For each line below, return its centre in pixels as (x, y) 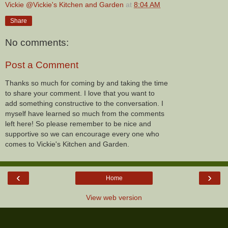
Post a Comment (42, 65)
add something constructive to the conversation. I (84, 104)
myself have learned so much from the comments (85, 114)
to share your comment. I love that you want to (80, 93)
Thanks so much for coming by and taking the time (87, 83)
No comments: (37, 43)
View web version (114, 198)
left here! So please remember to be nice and (78, 124)
